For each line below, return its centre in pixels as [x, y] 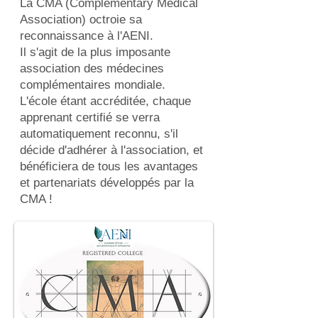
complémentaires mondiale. [93, 85]
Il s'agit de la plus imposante [95, 52]
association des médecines [92, 68]
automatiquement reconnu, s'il [99, 134]
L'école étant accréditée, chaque [105, 101]
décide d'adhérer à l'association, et [111, 150]
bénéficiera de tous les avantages [109, 166]
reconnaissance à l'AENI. [88, 36]
